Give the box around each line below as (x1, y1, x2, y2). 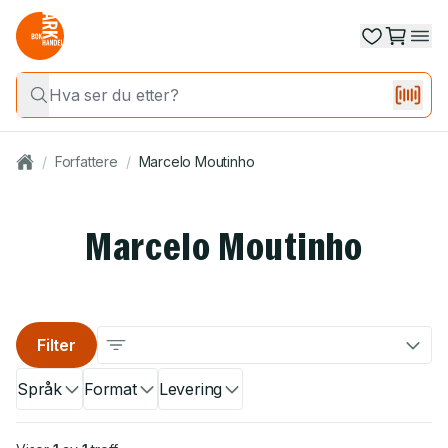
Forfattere (54, 153, 118, 170)
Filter (37, 335, 76, 355)
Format (84, 379, 137, 399)
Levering (158, 379, 223, 399)
